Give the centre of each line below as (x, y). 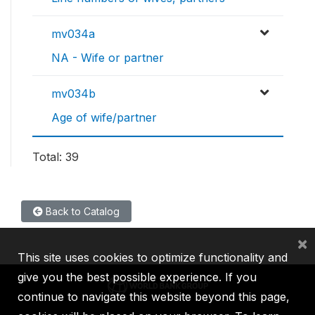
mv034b (73, 94)
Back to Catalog (81, 212)
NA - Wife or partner (108, 58)
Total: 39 (56, 157)
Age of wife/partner (104, 118)
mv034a (73, 34)
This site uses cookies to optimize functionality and (153, 257)
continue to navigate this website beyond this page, (154, 297)
